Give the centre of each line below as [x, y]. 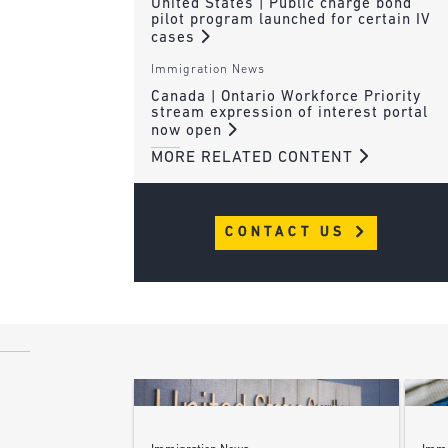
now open [188, 131]
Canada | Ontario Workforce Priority [285, 97]
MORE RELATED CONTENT [254, 158]
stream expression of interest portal [289, 113]
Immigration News [207, 69]
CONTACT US [289, 233]
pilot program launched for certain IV [290, 21]
